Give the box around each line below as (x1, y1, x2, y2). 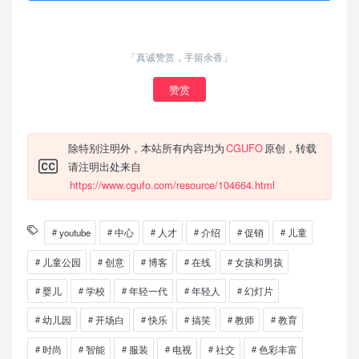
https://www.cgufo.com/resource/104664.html (69, 177, 275, 193)
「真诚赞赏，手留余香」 (127, 50, 232, 64)
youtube (58, 226, 91, 240)
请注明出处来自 (67, 159, 141, 175)
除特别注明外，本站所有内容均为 (67, 140, 224, 156)
